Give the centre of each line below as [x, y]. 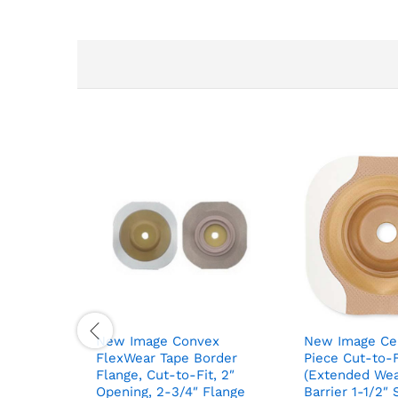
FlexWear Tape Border [167, 358]
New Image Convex [158, 341]
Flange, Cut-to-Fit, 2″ [165, 374]
